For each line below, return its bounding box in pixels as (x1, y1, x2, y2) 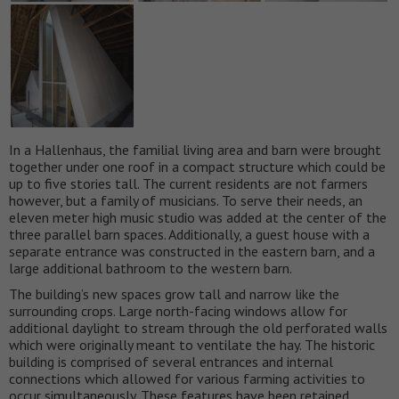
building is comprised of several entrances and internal (9, 353, 333, 371)
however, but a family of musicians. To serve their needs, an (9, 191, 362, 210)
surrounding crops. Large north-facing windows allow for (9, 302, 347, 321)
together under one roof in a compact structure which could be (9, 158, 386, 176)
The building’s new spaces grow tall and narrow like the (9, 285, 339, 304)
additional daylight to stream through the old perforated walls (9, 319, 387, 338)
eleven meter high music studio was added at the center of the (9, 208, 387, 227)
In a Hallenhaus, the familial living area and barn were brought (9, 141, 381, 159)
